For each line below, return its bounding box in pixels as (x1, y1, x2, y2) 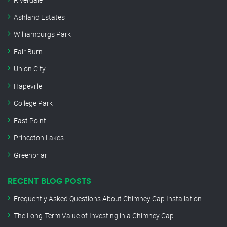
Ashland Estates (14, 12, 65, 22)
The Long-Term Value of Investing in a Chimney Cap (14, 211, 174, 221)
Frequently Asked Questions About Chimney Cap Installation (14, 194, 202, 204)
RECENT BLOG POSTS (8, 177, 91, 186)
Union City (14, 64, 46, 74)
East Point (14, 116, 46, 126)
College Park (14, 98, 53, 108)
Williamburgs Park (14, 29, 71, 40)
